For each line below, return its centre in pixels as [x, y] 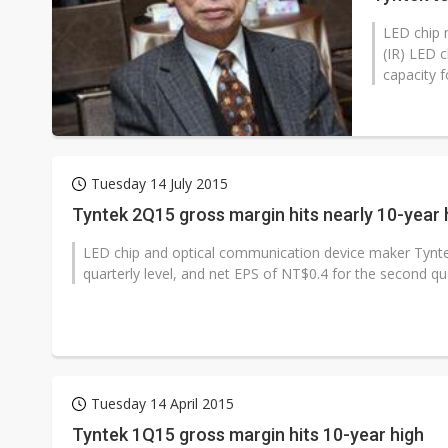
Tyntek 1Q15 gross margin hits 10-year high [248, 434]
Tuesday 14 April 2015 [162, 403]
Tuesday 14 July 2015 [159, 183]
